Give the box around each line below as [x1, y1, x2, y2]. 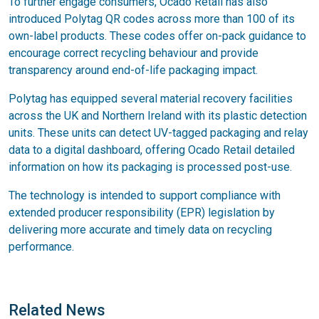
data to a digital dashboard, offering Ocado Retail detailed [9, 142, 295, 157]
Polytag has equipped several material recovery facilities [9, 91, 293, 105]
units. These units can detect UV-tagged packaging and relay [9, 125, 308, 140]
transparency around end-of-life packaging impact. [9, 63, 258, 77]
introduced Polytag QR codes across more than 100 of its [9, 11, 295, 26]
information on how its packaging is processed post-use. [9, 159, 292, 174]
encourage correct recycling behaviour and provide [9, 46, 258, 60]
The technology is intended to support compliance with [9, 188, 281, 202]
